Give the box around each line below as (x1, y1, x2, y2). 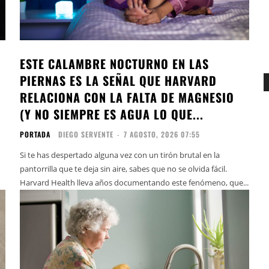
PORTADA (20, 128, 51, 139)
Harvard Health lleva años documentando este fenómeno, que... (20, 177, 249, 188)
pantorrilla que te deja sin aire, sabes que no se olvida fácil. (20, 163, 228, 174)
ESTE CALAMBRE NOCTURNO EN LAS (20, 54, 210, 73)
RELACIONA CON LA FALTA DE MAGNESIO (20, 88, 235, 106)
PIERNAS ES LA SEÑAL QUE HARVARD (20, 71, 217, 89)
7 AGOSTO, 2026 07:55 (124, 128, 201, 139)
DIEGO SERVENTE (58, 128, 114, 139)
